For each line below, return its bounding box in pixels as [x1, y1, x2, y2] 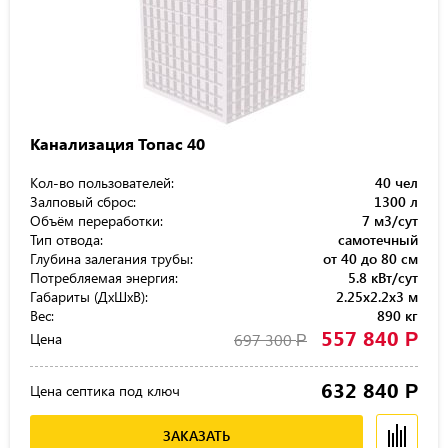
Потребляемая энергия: [30, 268, 178, 287]
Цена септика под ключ [30, 381, 180, 400]
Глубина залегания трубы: [30, 249, 193, 268]
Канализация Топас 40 [30, 133, 205, 154]
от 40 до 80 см [323, 249, 418, 268]
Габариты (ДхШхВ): [30, 287, 148, 306]
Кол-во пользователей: [30, 173, 174, 192]
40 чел [375, 173, 418, 192]
